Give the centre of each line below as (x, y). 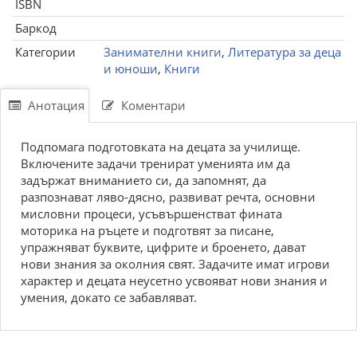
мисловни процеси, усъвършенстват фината (151, 214)
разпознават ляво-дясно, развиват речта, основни (168, 197)
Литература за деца (284, 52)
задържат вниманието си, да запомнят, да (143, 180)
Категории (45, 52)
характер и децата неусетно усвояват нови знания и (174, 280)
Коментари (152, 105)
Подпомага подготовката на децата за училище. (161, 147)
